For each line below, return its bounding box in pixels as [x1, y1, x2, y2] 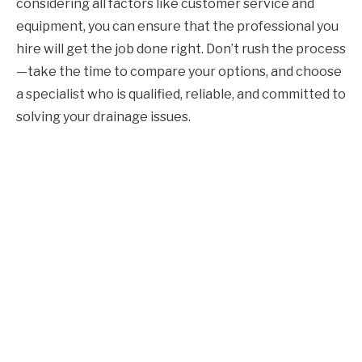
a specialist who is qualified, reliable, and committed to [16, 86, 346, 102]
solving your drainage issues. [16, 108, 191, 124]
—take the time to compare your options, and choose [16, 63, 342, 79]
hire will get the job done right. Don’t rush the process [16, 40, 346, 57]
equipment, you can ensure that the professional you [16, 18, 339, 34]
